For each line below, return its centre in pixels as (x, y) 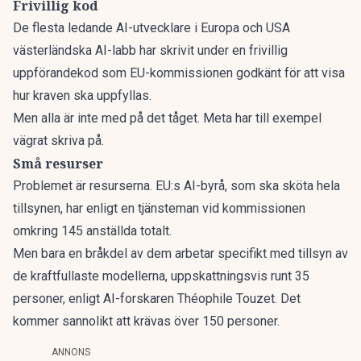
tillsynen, (39, 208)
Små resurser (58, 164)
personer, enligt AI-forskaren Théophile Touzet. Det (157, 299)
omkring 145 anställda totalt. (92, 231)
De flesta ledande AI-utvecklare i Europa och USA (151, 28)
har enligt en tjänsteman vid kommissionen (186, 208)
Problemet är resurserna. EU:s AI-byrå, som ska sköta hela (176, 186)
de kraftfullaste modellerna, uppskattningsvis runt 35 (161, 276)
